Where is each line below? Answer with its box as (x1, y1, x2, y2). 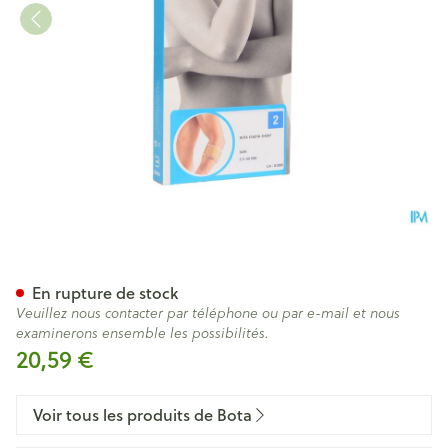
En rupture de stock (32, 281, 178, 304)
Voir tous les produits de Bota (33, 403, 252, 426)
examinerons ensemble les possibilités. (16, 323, 269, 343)
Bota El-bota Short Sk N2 (15, 247, 381, 292)
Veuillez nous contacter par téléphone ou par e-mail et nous (16, 303, 400, 323)
